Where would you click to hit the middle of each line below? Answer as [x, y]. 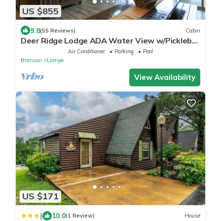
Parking [124, 52]
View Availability [165, 77]
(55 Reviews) [58, 30]
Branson [31, 60]
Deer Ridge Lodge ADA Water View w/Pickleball [110, 41]
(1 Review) [80, 216]
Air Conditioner [87, 52]
